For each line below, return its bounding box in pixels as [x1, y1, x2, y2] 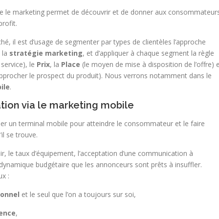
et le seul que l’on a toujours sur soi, [20, 190, 136, 199]
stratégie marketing [9, 48, 83, 58]
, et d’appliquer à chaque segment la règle [83, 48, 214, 58]
